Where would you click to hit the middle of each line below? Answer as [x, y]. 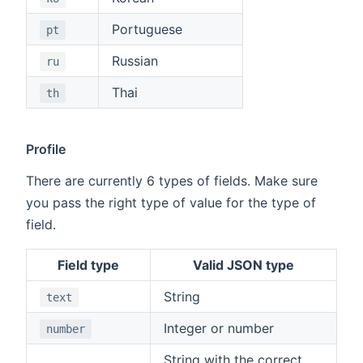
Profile [46, 149]
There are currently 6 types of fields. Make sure [172, 180]
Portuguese [147, 29]
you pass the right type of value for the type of [171, 202]
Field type [88, 265]
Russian [135, 60]
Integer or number [219, 328]
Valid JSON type [243, 265]
